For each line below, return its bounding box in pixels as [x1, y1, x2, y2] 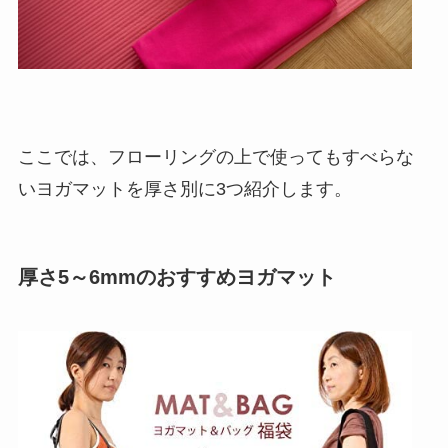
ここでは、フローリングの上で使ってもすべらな [17, 147, 414, 168]
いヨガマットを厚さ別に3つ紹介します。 [17, 179, 352, 200]
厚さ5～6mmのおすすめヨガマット [17, 266, 336, 289]
